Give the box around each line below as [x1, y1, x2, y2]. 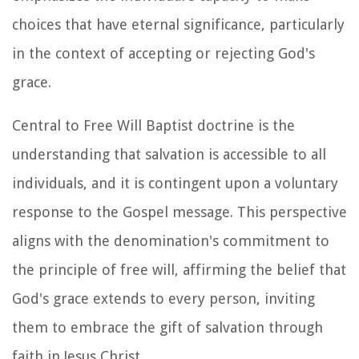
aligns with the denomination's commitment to [12, 232, 329, 249]
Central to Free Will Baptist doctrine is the [12, 116, 295, 134]
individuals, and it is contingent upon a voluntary [12, 174, 338, 192]
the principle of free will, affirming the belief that [12, 260, 346, 278]
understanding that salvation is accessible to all [12, 145, 326, 163]
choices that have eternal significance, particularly [12, 15, 345, 33]
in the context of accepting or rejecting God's [12, 44, 315, 62]
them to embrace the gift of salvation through [12, 318, 323, 336]
